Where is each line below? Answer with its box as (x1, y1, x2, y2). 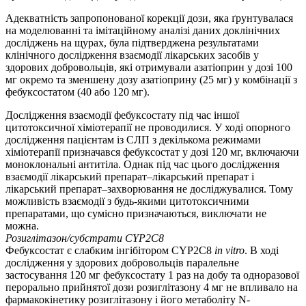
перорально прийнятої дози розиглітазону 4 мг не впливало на (5, 281, 298, 294)
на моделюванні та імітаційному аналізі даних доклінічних (5, 25, 280, 37)
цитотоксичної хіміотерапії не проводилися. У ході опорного (5, 122, 290, 134)
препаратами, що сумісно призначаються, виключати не (5, 208, 266, 220)
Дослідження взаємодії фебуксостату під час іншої (5, 109, 239, 122)
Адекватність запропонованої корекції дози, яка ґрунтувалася (5, 12, 293, 25)
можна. (5, 220, 39, 232)
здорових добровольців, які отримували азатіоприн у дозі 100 (5, 61, 292, 74)
